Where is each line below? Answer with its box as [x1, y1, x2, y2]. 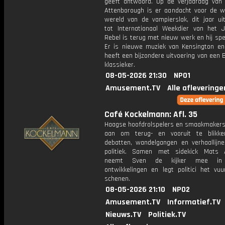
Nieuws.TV [105, 209, 141, 220]
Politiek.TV [148, 209, 186, 220]
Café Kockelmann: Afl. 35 [104, 109, 197, 120]
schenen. [104, 174, 130, 183]
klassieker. [104, 60, 135, 69]
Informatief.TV [167, 197, 220, 207]
